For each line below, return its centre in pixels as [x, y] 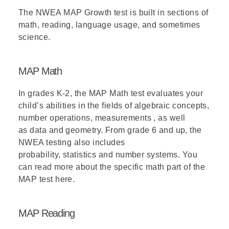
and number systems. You [147, 154]
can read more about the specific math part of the [112, 167]
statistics [79, 154]
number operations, [57, 118]
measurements [123, 118]
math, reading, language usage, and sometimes [109, 25]
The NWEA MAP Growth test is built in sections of [113, 12]
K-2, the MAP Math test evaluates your [129, 93]
